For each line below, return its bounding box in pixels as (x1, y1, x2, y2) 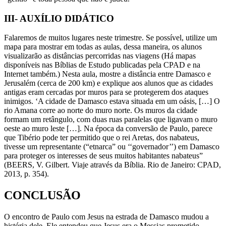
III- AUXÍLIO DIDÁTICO (4, 13, 114, 24)
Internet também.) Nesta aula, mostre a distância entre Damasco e (4, 70, 211, 79)
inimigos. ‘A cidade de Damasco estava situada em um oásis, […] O (4, 97, 220, 106)
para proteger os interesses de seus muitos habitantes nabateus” (4, 151, 203, 160)
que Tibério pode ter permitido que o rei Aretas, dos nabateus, (4, 133, 199, 142)
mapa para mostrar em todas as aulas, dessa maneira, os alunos (4, 42, 202, 51)
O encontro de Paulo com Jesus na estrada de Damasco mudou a (4, 212, 209, 221)
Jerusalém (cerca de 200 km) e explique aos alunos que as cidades (4, 79, 213, 88)
